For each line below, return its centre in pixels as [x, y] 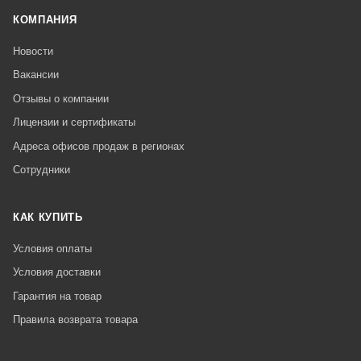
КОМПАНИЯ [45, 20]
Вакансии [36, 75]
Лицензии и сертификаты [74, 122]
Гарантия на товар [57, 296]
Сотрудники [41, 170]
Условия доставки [57, 272]
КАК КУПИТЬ [48, 218]
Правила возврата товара [75, 320]
